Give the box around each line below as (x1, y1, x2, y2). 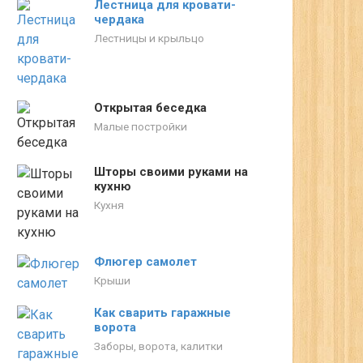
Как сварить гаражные (94, 305, 231, 320)
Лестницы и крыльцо (94, 32, 204, 45)
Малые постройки (94, 120, 187, 133)
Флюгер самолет (94, 254, 197, 269)
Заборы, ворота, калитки (94, 340, 223, 352)
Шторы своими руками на (94, 164, 248, 179)
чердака (94, 12, 144, 27)
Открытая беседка (94, 100, 207, 115)
